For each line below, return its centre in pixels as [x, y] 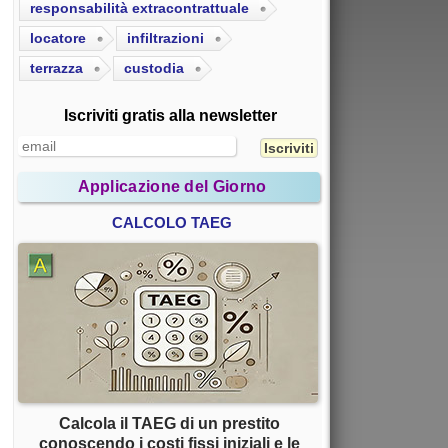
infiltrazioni [165, 38]
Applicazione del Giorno [172, 187]
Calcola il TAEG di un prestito [169, 424]
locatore [58, 38]
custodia [154, 68]
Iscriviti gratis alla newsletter [170, 116]
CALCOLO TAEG [172, 223]
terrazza [56, 68]
